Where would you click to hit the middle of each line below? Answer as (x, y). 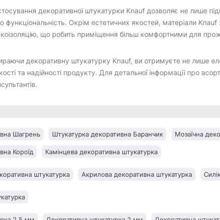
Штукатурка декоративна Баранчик (108, 134)
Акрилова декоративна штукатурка (137, 175)
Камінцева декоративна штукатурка (101, 152)
